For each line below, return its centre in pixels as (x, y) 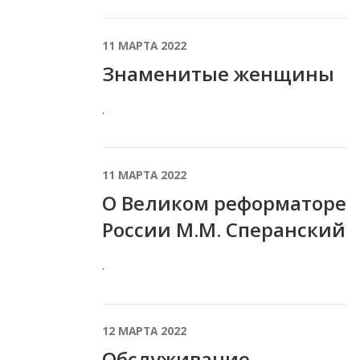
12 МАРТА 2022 (144, 331)
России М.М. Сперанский (224, 230)
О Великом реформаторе (224, 203)
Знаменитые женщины (218, 74)
